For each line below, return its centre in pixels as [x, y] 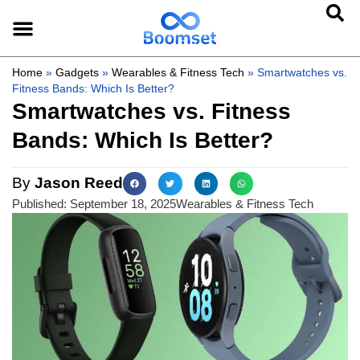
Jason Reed [77, 183]
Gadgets [77, 73]
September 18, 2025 [123, 204]
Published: [39, 204]
